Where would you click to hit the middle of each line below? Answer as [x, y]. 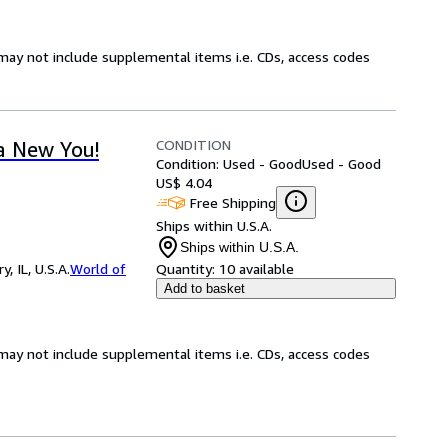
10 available [256, 268]
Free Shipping [233, 202]
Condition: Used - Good [229, 163]
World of [98, 268]
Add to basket [204, 288]
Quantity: [185, 268]
